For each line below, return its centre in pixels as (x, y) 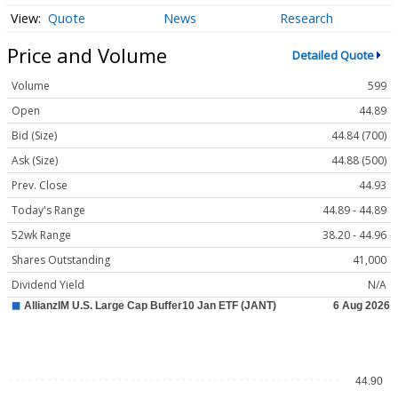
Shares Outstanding (61, 260)
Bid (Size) (34, 136)
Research (306, 19)
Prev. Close (40, 186)
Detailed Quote (333, 55)
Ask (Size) (35, 161)
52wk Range (41, 235)
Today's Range (48, 211)
